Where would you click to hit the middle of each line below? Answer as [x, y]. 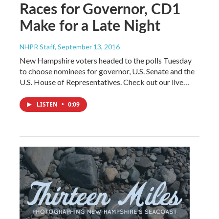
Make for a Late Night [90, 25]
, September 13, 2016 [87, 47]
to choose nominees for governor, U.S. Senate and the [107, 71]
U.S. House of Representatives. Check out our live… [104, 82]
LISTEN [48, 105]
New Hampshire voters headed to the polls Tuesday [106, 61]
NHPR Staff [37, 47]
